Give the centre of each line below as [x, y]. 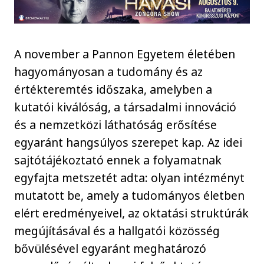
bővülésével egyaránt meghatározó [110, 248]
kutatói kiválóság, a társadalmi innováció [126, 107]
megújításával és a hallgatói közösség [117, 230]
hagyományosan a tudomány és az [109, 71]
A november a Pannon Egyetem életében [125, 54]
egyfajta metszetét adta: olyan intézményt [130, 177]
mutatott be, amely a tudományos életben [130, 195]
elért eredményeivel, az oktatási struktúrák [132, 213]
